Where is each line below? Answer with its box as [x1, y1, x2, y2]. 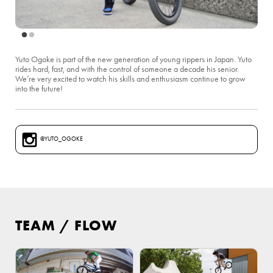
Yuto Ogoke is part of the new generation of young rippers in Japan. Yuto [15, 54, 252, 65]
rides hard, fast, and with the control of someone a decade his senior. [15, 64, 239, 75]
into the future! [15, 83, 63, 94]
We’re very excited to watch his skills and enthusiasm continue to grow [15, 74, 246, 85]
